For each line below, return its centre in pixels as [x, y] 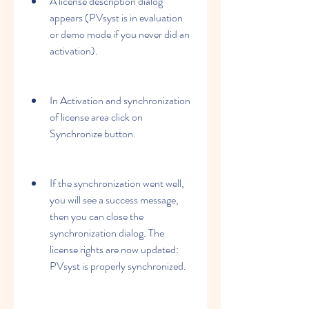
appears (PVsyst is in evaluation [116, 18]
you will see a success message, [114, 200]
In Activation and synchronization [120, 100]
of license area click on [96, 117]
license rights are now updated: [114, 249]
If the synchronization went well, [117, 183]
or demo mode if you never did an [120, 34]
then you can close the [97, 216]
